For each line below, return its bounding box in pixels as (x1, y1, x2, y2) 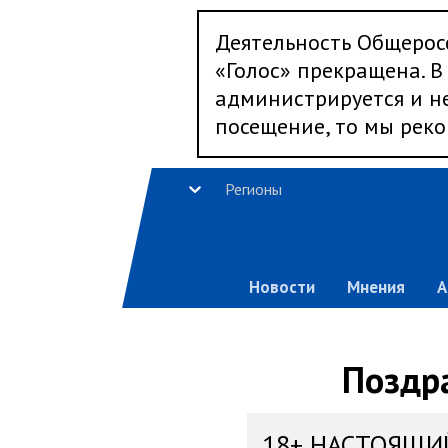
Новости (248, 276, 315, 298)
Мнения (346, 276, 405, 298)
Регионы (224, 179, 282, 199)
